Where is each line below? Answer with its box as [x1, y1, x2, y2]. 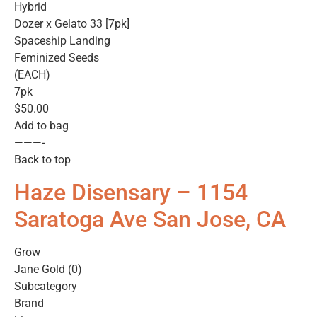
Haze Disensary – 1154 [14, 178, 248, 206]
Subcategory [14, 279, 77, 293]
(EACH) [14, 68, 50, 82]
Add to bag [14, 119, 69, 133]
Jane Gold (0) [14, 262, 82, 276]
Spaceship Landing [14, 34, 110, 48]
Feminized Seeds [14, 51, 99, 65]
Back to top [14, 153, 71, 167]
